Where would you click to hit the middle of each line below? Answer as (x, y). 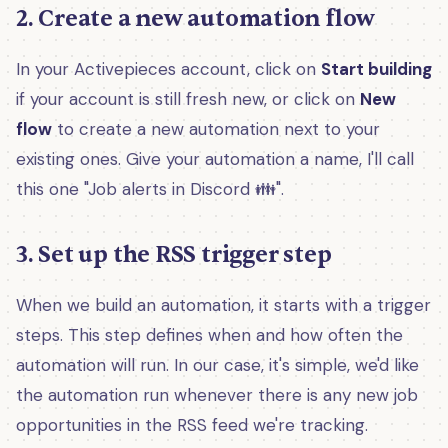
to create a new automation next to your (216, 129)
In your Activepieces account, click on (168, 69)
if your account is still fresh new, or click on (188, 99)
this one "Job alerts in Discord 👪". (150, 189)
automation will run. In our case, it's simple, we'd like (217, 365)
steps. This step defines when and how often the (209, 335)
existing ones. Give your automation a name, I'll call (215, 159)
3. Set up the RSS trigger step (174, 255)
